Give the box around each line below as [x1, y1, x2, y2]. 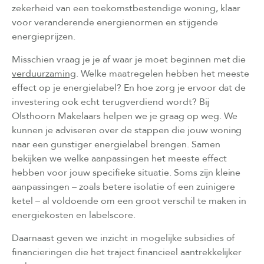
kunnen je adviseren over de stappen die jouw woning [12, 123, 242, 137]
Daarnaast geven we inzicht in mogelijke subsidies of [12, 231, 235, 245]
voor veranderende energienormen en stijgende [12, 15, 218, 29]
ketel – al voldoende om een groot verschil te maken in [12, 194, 247, 207]
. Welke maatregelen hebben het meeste [75, 67, 249, 80]
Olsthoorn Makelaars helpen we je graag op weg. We [12, 109, 237, 123]
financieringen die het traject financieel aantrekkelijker [12, 245, 242, 259]
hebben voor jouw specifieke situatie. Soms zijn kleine [12, 166, 241, 179]
